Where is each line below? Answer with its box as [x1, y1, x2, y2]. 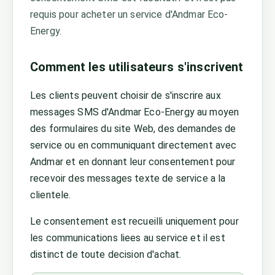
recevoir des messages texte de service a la [30, 172, 226, 184]
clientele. [30, 189, 71, 201]
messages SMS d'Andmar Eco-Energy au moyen [30, 106, 239, 118]
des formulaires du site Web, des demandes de [30, 123, 236, 134]
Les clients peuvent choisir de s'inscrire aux [30, 90, 221, 101]
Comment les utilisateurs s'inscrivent [30, 60, 244, 74]
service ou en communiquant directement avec [30, 139, 237, 151]
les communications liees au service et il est [30, 232, 225, 244]
